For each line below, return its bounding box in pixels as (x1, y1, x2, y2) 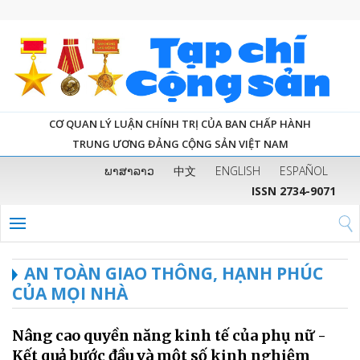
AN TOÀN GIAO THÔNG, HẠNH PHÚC (24, 261, 323, 284)
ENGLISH (215, 162, 260, 178)
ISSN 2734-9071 (252, 182, 336, 198)
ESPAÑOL (280, 162, 328, 178)
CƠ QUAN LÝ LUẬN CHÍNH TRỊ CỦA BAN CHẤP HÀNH (49, 116, 311, 131)
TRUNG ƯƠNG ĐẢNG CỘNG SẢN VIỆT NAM (72, 136, 288, 151)
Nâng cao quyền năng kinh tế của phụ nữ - (12, 325, 326, 345)
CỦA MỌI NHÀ (12, 281, 128, 305)
